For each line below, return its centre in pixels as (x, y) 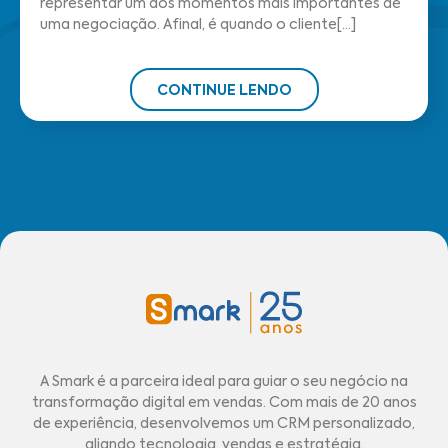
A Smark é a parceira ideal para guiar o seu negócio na (224, 382)
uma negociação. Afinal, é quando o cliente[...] (198, 25)
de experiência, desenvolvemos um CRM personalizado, (224, 424)
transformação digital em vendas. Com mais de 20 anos (224, 403)
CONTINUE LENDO (224, 91)
